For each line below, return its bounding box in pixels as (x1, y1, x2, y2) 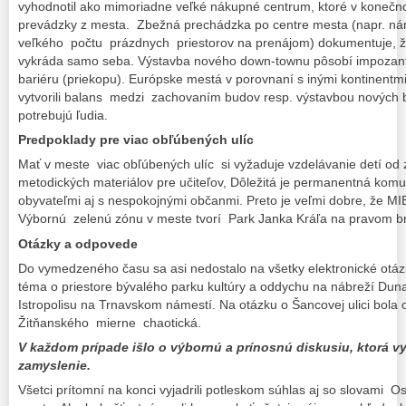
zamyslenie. (18, 357, 94, 372)
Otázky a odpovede (18, 236, 138, 251)
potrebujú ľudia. (18, 108, 108, 123)
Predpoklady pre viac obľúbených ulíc (18, 132, 254, 148)
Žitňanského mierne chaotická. (18, 314, 201, 330)
